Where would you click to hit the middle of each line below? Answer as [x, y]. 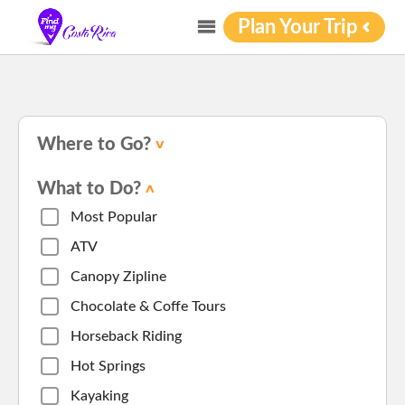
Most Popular [114, 217]
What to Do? [89, 189]
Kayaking [99, 396]
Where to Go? [94, 145]
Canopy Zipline [118, 277]
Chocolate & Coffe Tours [148, 306]
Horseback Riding [126, 336]
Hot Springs [108, 366]
